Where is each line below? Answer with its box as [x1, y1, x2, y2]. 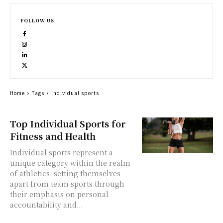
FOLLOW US [20, 17, 54, 24]
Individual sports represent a [10, 147, 113, 157]
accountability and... [10, 200, 83, 210]
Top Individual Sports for [10, 117, 125, 130]
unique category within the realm [10, 158, 130, 168]
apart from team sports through [10, 179, 124, 189]
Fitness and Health [10, 129, 96, 142]
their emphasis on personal [10, 189, 109, 199]
